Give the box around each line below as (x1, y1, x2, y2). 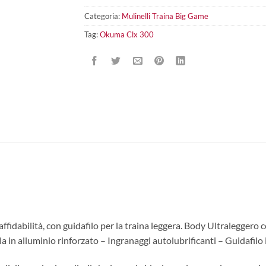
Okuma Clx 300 (99, 29, 154, 39)
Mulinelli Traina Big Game (121, 11, 208, 21)
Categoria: (84, 11, 122, 21)
